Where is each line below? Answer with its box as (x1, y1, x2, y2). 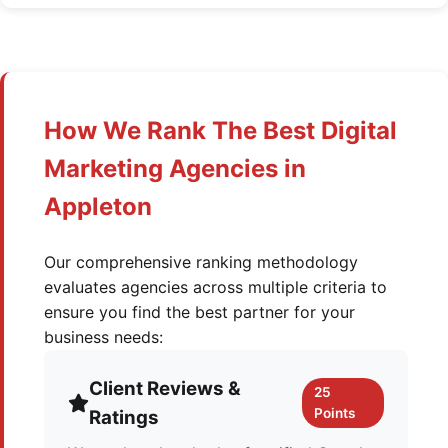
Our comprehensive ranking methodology (44, 252, 358, 272)
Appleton (44, 192, 152, 221)
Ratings (89, 406, 159, 429)
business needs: (44, 327, 163, 347)
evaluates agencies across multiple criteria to (44, 277, 387, 297)
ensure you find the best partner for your (44, 302, 355, 322)
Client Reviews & (89, 377, 241, 400)
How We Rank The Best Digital (44, 116, 397, 145)
